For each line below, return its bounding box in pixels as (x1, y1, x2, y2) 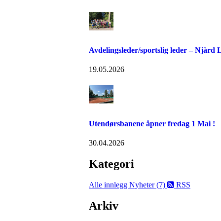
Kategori (89, 157, 134, 170)
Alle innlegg (89, 180, 129, 189)
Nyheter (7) (129, 180, 167, 189)
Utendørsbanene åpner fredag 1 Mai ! (89, 119, 215, 128)
